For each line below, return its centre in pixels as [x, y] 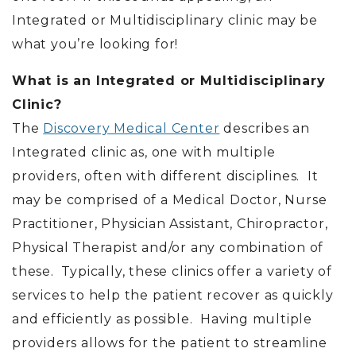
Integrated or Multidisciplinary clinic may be [165, 20]
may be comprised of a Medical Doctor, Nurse [170, 200]
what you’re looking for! [95, 44]
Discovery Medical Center [132, 128]
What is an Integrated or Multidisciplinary [169, 81]
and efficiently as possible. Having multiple [162, 319]
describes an [265, 128]
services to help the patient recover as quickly [173, 295]
